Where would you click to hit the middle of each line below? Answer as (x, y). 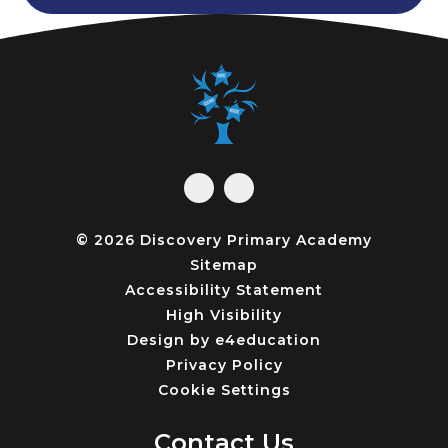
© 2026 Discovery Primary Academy (224, 240)
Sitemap (224, 265)
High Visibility (224, 315)
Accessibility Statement (224, 290)
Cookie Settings (224, 390)
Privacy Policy (224, 365)
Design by (171, 340)
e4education (268, 340)
